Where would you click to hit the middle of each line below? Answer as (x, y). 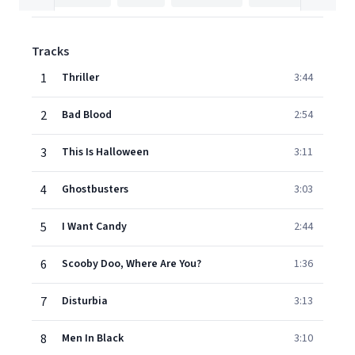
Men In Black (93, 338)
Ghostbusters (95, 189)
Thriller (80, 78)
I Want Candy (94, 227)
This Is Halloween (105, 152)
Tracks (50, 52)
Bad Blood (87, 115)
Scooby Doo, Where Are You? (132, 264)
